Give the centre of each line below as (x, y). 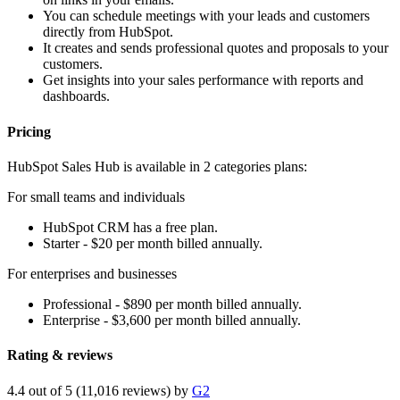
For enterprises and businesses (92, 273)
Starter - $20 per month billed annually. (153, 243)
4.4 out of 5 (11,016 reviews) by (100, 390)
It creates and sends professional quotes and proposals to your (216, 48)
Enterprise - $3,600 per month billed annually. (172, 320)
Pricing (29, 131)
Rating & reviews (60, 355)
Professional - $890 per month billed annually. (172, 304)
